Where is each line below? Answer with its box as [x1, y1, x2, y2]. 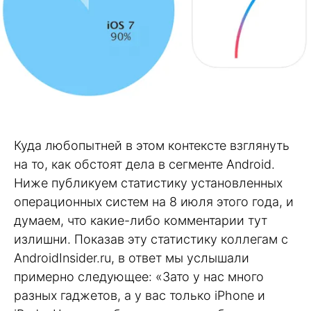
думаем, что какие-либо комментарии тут [14, 212, 267, 228]
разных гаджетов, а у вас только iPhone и [14, 287, 265, 303]
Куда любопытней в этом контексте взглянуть [14, 137, 289, 153]
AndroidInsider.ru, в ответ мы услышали [14, 250, 249, 265]
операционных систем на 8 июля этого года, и [14, 194, 294, 209]
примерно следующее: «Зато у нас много [14, 269, 264, 284]
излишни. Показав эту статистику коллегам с [14, 231, 288, 246]
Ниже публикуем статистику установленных [14, 175, 283, 190]
